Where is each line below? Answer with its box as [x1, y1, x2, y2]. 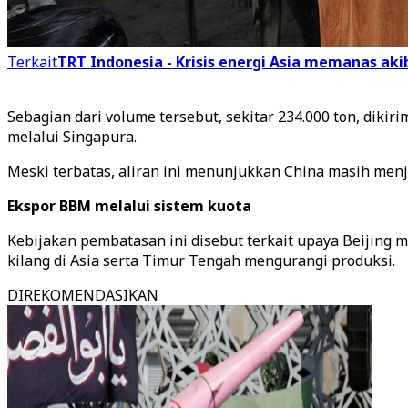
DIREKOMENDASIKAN [7, 285, 158, 305]
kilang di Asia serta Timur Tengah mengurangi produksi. [7, 250, 399, 270]
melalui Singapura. [7, 127, 140, 147]
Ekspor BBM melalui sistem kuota [7, 196, 251, 216]
